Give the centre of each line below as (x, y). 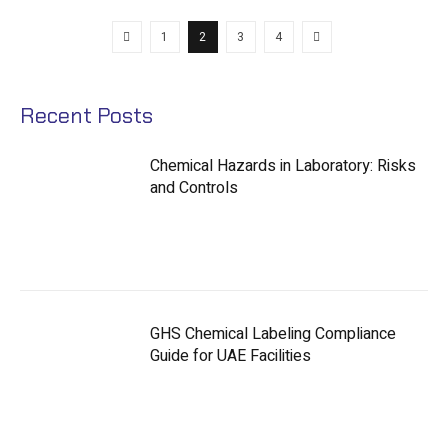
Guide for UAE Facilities (230, 355)
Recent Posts (86, 115)
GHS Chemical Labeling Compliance (273, 333)
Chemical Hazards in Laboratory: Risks (283, 165)
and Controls (194, 187)
